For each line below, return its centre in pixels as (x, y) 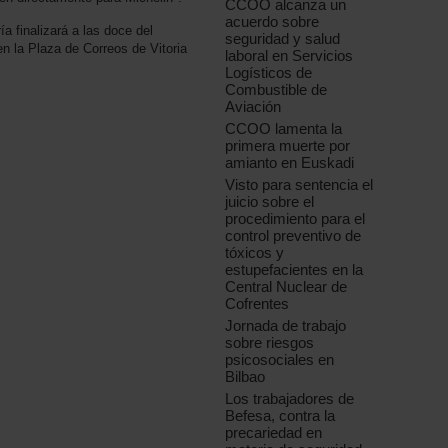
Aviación (253, 107)
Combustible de (276, 90)
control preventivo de (293, 236)
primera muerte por (288, 146)
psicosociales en (280, 360)
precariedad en (274, 433)
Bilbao (245, 377)
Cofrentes (257, 304)
